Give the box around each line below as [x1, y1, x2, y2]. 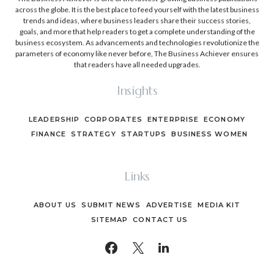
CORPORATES [84, 115, 143, 124]
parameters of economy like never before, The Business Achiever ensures [15, 49, 259, 58]
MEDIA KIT [198, 201, 241, 209]
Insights [117, 83, 157, 98]
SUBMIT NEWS [81, 201, 141, 209]
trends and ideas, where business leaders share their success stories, [23, 16, 251, 25]
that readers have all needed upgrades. [73, 60, 201, 69]
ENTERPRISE [147, 115, 199, 124]
